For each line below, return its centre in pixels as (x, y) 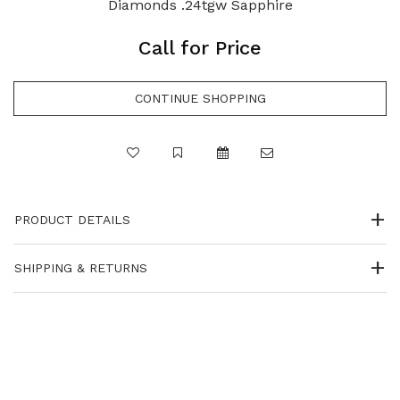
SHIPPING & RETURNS (81, 267)
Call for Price (200, 47)
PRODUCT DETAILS (72, 219)
